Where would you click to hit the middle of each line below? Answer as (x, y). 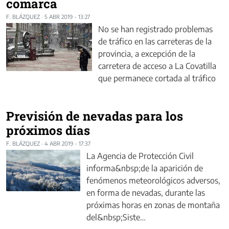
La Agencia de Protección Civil (140, 156)
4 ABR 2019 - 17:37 (67, 143)
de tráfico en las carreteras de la (155, 41)
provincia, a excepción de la (146, 53)
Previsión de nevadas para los (95, 116)
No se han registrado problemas (155, 29)
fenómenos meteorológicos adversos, (153, 180)
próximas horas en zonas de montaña (153, 205)
